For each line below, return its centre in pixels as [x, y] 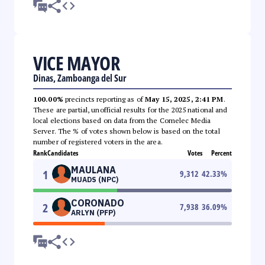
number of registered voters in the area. [98, 141]
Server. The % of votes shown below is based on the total [127, 131]
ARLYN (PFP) [93, 212]
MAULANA [93, 169]
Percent [222, 153]
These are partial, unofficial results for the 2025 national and [130, 109]
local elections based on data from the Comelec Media [122, 120]
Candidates [63, 153]
